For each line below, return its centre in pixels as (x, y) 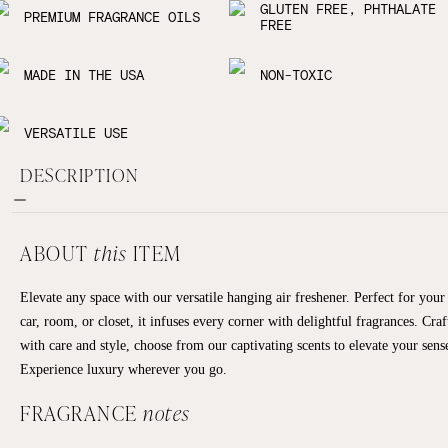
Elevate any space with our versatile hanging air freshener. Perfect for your (232, 296)
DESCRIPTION (80, 174)
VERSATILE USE (76, 132)
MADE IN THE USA (84, 74)
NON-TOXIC (296, 74)
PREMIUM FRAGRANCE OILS (112, 16)
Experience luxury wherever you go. (123, 368)
